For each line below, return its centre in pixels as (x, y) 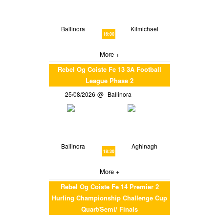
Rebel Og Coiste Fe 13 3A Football (109, 69)
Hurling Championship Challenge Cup (109, 198)
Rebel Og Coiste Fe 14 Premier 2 (109, 187)
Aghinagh (145, 146)
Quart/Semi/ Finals (109, 209)
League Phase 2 (109, 81)
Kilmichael (145, 29)
